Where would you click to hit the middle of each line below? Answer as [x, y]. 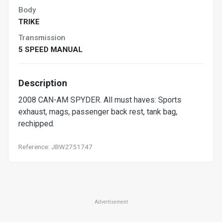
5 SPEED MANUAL [51, 49]
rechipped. [36, 123]
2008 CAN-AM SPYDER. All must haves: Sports [100, 100]
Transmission [42, 37]
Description [43, 83]
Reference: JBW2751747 [55, 146]
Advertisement [111, 202]
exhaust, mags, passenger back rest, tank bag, [98, 111]
